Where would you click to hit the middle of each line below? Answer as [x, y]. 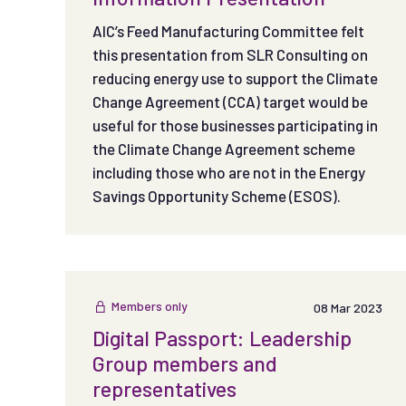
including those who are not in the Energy [229, 173]
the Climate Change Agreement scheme [224, 149]
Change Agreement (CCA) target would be [230, 102]
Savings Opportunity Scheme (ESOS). [217, 196]
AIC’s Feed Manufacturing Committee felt [228, 31]
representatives [164, 388]
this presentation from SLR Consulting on [230, 55]
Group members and [185, 363]
